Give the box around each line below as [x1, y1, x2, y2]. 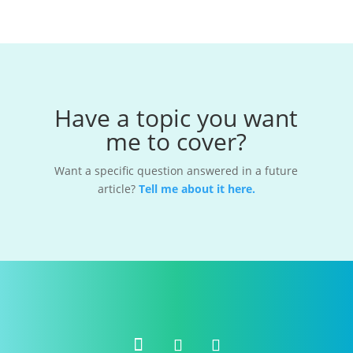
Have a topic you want [54, 102, 299, 134]
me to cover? [106, 125, 247, 158]
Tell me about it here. [138, 181, 255, 196]
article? [97, 181, 139, 196]
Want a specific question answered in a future [54, 163, 299, 178]
